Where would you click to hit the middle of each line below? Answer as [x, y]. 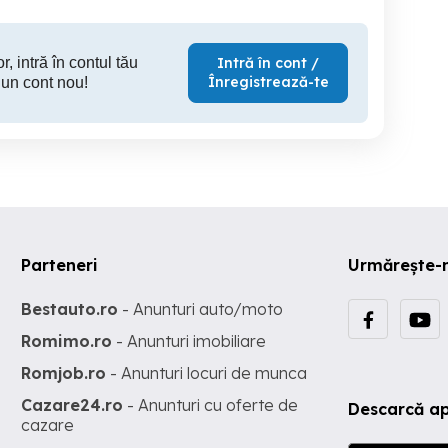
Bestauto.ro [70, 309]
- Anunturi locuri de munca [207, 373]
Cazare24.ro [72, 405]
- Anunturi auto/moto [201, 309]
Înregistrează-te [268, 82]
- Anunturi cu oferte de [211, 405]
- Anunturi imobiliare [189, 341]
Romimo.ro [67, 341]
